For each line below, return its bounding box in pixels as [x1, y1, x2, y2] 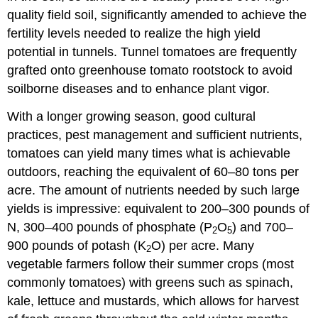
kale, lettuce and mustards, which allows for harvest [7, 293, 300, 308]
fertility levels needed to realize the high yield [7, 26, 261, 40]
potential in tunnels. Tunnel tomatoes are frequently [7, 44, 297, 59]
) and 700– [232, 219, 294, 234]
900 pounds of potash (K [7, 238, 147, 253]
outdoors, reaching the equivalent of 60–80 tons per [7, 164, 300, 179]
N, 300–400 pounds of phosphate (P [7, 219, 213, 234]
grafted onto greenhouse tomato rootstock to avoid [7, 62, 293, 77]
